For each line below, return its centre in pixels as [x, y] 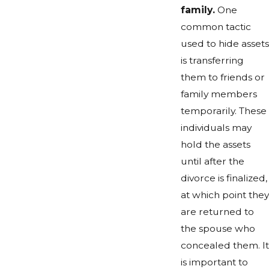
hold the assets [215, 145]
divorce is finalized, [224, 178]
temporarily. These [223, 111]
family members [219, 94]
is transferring [212, 61]
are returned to [217, 212]
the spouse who [218, 229]
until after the [212, 162]
